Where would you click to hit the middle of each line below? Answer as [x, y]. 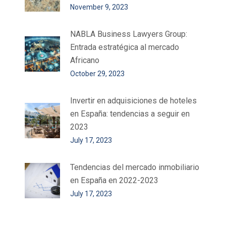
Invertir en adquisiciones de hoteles [133, 101]
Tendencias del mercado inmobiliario [135, 167]
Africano [85, 61]
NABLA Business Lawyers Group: [129, 34]
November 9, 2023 [99, 7]
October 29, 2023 [97, 74]
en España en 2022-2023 [114, 181]
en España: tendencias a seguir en [130, 114]
